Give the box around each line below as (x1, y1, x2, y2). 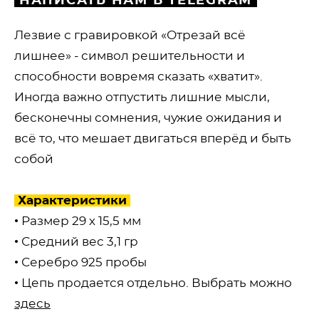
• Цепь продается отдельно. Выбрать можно (14, 277, 292, 289)
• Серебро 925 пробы (14, 256, 147, 268)
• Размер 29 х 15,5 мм (14, 215, 141, 227)
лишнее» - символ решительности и (14, 50, 245, 62)
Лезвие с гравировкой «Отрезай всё (14, 29, 246, 41)
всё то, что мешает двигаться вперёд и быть (14, 132, 291, 145)
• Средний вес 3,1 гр (14, 236, 138, 248)
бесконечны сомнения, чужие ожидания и (14, 112, 282, 124)
